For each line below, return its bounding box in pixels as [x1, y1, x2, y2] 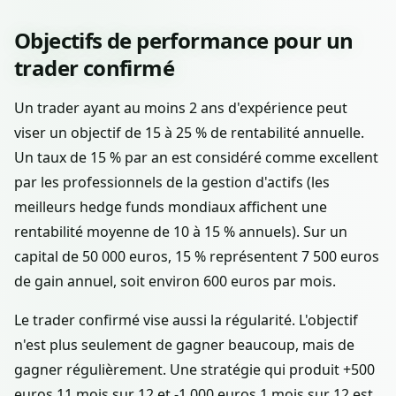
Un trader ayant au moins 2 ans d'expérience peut [14, 97, 347, 118]
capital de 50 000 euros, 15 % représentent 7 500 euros [14, 246, 379, 266]
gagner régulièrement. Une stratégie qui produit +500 [14, 359, 375, 379]
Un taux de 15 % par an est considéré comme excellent [14, 147, 378, 167]
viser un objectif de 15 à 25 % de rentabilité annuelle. [14, 122, 364, 142]
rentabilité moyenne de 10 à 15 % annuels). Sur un [14, 221, 347, 241]
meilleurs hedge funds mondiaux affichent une [14, 196, 327, 217]
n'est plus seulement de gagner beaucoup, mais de [14, 334, 354, 354]
